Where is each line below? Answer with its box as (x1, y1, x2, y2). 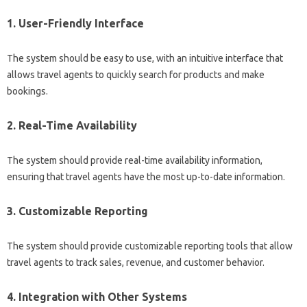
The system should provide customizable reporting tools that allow (7, 240, 293, 251)
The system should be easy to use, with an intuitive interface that (7, 52, 283, 64)
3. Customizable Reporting (7, 204, 148, 217)
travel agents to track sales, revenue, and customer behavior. (7, 256, 265, 268)
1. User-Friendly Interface (7, 16, 144, 29)
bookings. (7, 85, 48, 97)
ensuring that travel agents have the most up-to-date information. (7, 171, 285, 182)
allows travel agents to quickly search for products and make (7, 69, 265, 80)
